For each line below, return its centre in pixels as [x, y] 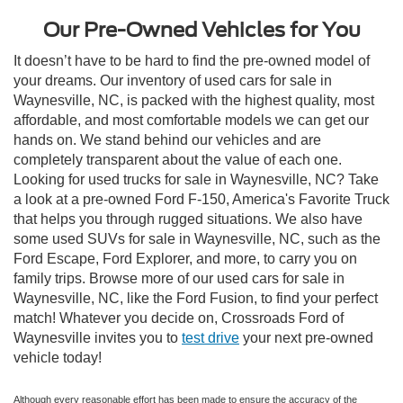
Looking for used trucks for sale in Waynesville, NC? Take [196, 179]
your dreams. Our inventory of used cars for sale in [173, 80]
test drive [210, 337]
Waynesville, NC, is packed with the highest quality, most [194, 100]
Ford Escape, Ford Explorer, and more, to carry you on [185, 258]
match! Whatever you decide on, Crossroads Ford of [179, 318]
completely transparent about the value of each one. [178, 159]
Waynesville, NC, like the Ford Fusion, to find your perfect [196, 298]
